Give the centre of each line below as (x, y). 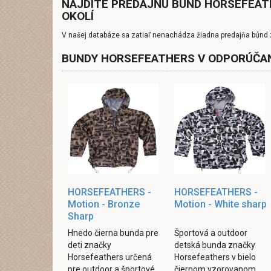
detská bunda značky (214, 245)
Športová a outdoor (211, 233)
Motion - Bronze (104, 204)
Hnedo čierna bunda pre (113, 233)
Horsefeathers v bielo (215, 257)
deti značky (90, 245)
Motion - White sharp (220, 204)
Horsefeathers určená (110, 257)
